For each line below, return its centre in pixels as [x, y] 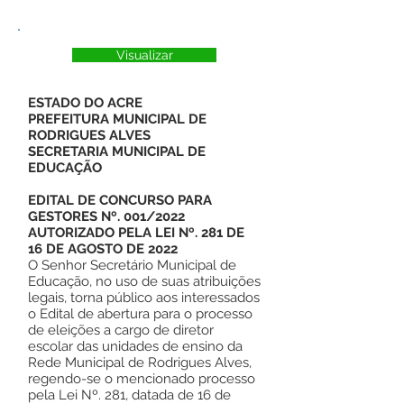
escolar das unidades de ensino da [135, 346]
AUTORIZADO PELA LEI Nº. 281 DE [136, 233]
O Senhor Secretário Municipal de [132, 265]
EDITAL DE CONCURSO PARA [120, 200]
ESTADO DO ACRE [85, 103]
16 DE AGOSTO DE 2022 [103, 249]
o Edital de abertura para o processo [140, 314]
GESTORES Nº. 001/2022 [106, 216]
